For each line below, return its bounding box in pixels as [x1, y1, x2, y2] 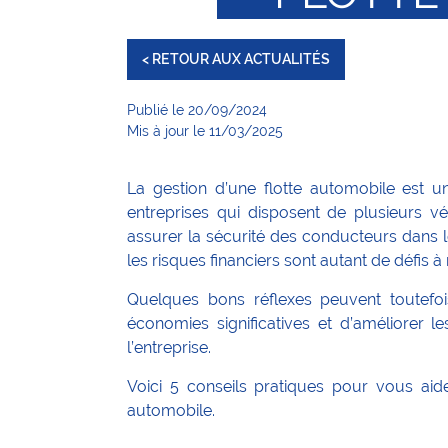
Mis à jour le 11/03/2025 [127, 123, 283, 139]
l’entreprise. [127, 338, 211, 357]
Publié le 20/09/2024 [127, 102, 267, 118]
